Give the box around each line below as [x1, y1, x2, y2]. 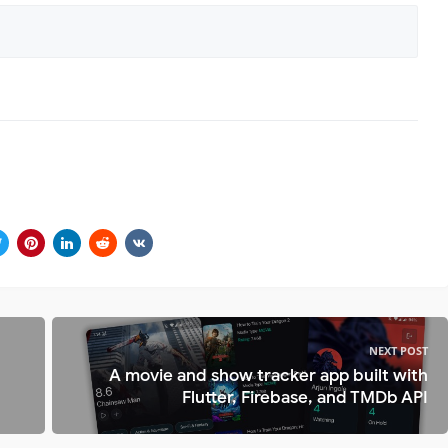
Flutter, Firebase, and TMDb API [182, 386, 428, 408]
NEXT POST [369, 342, 428, 358]
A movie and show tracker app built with [109, 364, 428, 386]
